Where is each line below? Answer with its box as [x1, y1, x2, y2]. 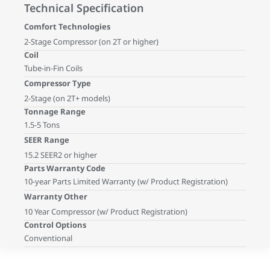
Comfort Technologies [24, 20, 110, 32]
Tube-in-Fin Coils [24, 62, 83, 74]
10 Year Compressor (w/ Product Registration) [24, 206, 187, 217]
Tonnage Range [24, 105, 86, 117]
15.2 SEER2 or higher [24, 149, 97, 160]
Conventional [24, 232, 72, 243]
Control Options [24, 219, 86, 230]
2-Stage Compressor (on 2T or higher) [24, 36, 159, 47]
